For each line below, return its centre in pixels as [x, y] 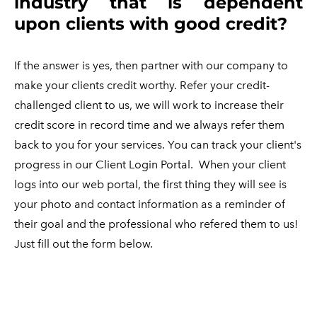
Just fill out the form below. [83, 244]
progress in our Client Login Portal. [104, 165]
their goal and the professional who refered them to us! [156, 224]
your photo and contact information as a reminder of [150, 204]
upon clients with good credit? [151, 24]
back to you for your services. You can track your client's [158, 145]
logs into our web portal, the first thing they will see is [150, 184]
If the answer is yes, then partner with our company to [151, 65]
